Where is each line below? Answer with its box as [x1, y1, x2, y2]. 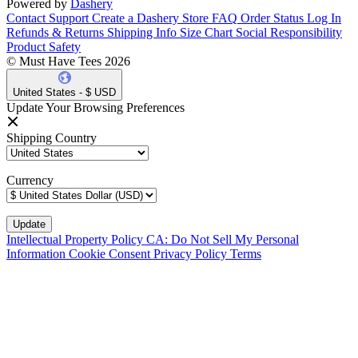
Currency [6, 173, 54, 188]
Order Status [241, 11, 304, 26]
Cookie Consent [69, 247, 153, 261]
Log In [307, 11, 341, 26]
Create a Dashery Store [92, 11, 209, 26]
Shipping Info [107, 26, 177, 40]
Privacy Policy [153, 247, 230, 261]
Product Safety [6, 40, 81, 54]
